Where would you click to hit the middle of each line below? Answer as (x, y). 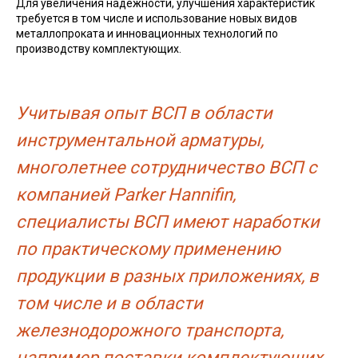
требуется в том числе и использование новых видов (157, 18)
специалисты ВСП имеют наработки (168, 221)
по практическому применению (148, 249)
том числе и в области (109, 303)
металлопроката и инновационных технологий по (147, 33)
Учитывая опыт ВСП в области (144, 113)
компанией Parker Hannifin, (126, 194)
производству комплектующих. (99, 48)
